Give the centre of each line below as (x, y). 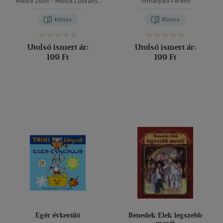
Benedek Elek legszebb (165, 215)
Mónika (58, 9)
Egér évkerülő (58, 215)
